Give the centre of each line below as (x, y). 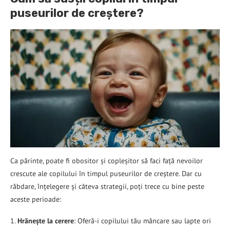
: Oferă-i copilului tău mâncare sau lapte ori (142, 221)
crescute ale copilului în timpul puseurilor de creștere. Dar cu (106, 173)
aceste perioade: (36, 199)
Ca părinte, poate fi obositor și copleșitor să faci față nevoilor (107, 160)
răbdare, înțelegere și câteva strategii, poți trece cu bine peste (107, 186)
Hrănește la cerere (46, 221)
